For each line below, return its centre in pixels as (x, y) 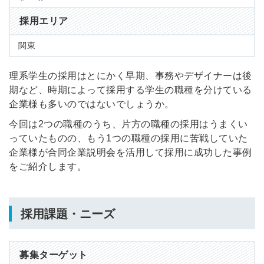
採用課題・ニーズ (68, 214)
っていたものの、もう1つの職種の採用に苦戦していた (128, 138)
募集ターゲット (54, 255)
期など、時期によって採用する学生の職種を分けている (131, 90)
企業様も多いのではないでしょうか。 (92, 104)
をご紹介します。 (48, 167)
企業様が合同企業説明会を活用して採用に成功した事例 (131, 153)
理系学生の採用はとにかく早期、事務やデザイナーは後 (131, 76)
